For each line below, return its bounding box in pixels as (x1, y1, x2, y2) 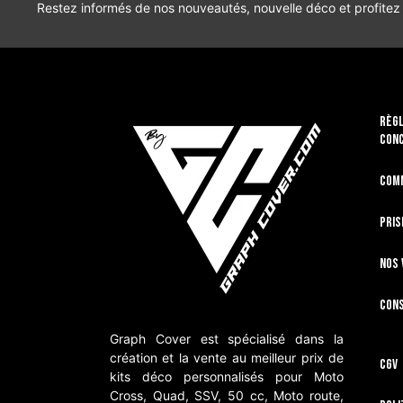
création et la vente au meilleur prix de (110, 350, 344, 366)
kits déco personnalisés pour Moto (110, 369, 344, 385)
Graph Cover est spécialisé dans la (110, 331, 344, 347)
